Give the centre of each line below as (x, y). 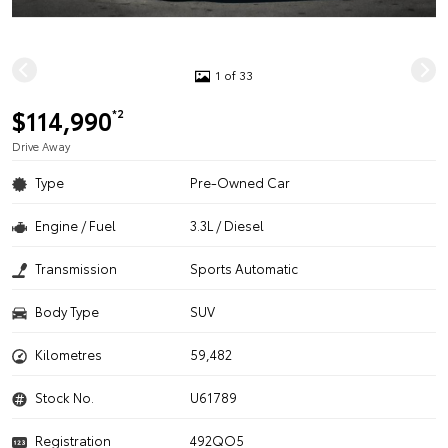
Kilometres (68, 354)
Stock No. (64, 397)
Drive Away (41, 146)
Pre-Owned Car (240, 182)
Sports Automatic (244, 268)
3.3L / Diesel (227, 225)
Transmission (76, 268)
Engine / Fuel (75, 225)
